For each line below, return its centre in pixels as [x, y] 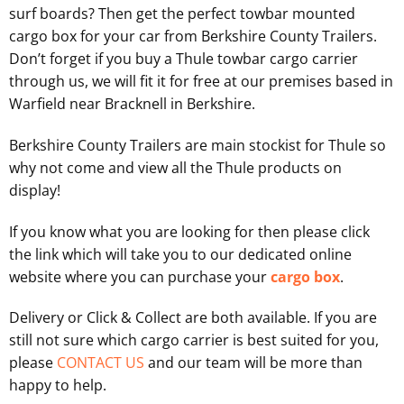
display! [34, 190]
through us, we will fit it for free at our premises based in [201, 82]
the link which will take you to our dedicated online [180, 254]
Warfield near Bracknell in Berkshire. [132, 104]
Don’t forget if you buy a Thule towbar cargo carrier [183, 59]
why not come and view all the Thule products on [175, 167]
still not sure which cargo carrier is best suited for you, [193, 340]
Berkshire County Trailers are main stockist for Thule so [197, 145]
